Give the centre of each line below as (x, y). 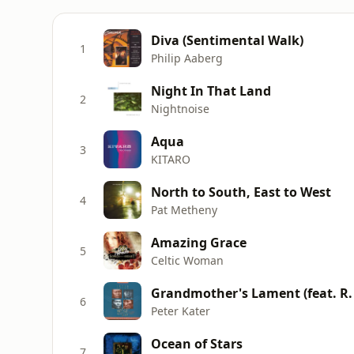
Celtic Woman (187, 260)
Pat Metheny (184, 209)
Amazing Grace (199, 242)
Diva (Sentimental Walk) (227, 40)
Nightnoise (180, 108)
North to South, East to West (241, 192)
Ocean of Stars (197, 343)
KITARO (171, 159)
